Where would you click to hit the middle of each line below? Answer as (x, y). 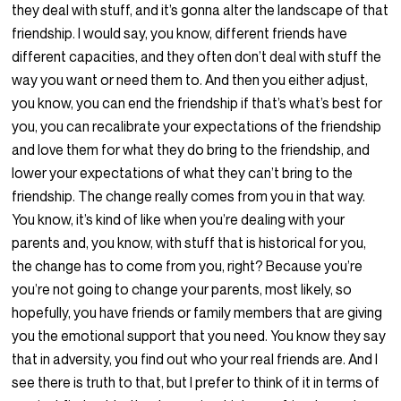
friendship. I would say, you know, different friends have (180, 34)
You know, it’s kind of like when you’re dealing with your (179, 220)
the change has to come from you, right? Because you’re (188, 266)
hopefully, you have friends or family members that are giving (197, 313)
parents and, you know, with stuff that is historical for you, (189, 243)
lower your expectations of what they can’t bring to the (183, 173)
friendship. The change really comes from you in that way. (189, 196)
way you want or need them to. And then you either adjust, (190, 80)
